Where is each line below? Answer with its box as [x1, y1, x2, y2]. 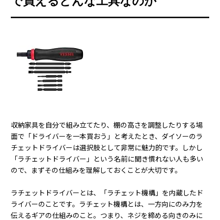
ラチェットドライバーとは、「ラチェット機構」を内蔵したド [11, 188, 204, 198]
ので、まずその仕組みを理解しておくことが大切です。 [11, 165, 182, 175]
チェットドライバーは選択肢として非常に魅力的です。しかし [11, 142, 203, 153]
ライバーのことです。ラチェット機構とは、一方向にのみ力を [11, 199, 203, 209]
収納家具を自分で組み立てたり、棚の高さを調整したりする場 [11, 120, 203, 130]
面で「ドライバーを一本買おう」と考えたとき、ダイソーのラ [11, 131, 203, 141]
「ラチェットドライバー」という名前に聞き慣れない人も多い [11, 154, 204, 164]
